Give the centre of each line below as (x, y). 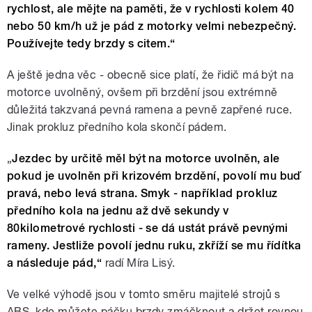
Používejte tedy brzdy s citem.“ (91, 44)
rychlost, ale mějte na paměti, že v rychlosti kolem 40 (151, 9)
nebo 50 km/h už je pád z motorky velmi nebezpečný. (152, 26)
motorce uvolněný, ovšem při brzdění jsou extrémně (142, 93)
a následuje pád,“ (55, 263)
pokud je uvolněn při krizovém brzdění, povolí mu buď (154, 176)
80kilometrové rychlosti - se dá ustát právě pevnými (148, 228)
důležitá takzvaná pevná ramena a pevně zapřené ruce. (150, 110)
